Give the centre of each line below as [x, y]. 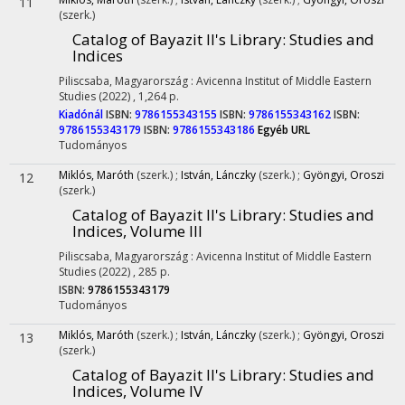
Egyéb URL [284, 130]
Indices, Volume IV [137, 391]
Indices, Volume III [137, 231]
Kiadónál [82, 114]
